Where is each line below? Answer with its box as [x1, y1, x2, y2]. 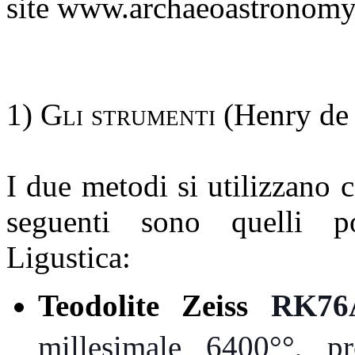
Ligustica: [6, 239, 131, 274]
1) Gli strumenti [6, 97, 216, 132]
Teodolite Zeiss [38, 288, 271, 323]
